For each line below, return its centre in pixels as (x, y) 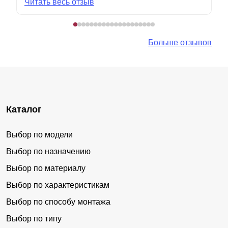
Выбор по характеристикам (58, 185)
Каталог (24, 109)
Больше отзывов (180, 42)
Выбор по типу (34, 218)
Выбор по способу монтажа (58, 202)
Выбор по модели (39, 134)
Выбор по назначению (48, 151)
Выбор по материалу (46, 168)
